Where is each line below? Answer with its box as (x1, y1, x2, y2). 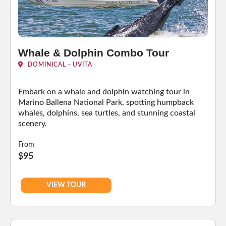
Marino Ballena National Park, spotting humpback (18, 98, 194, 106)
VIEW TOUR (46, 181, 86, 189)
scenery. (18, 119, 47, 128)
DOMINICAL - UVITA (26, 61, 92, 68)
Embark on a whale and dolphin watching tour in (18, 87, 190, 96)
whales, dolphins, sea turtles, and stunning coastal (18, 108, 195, 117)
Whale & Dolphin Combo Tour (18, 46, 169, 59)
